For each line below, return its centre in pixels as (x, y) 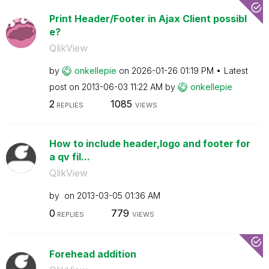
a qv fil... (69, 157)
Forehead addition (92, 254)
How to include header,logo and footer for (150, 144)
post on (65, 86)
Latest (236, 70)
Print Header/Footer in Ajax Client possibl (148, 18)
